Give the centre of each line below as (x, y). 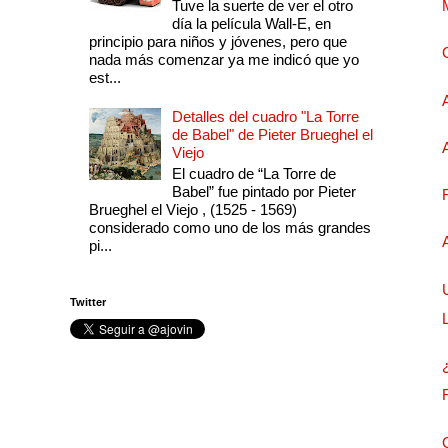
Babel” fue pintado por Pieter (263, 192)
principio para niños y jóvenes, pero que (217, 42)
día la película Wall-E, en (251, 24)
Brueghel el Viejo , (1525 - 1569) (192, 210)
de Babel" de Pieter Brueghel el (272, 135)
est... (104, 78)
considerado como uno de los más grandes (229, 228)
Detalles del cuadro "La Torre (265, 117)
